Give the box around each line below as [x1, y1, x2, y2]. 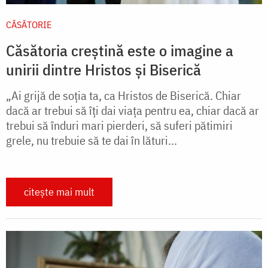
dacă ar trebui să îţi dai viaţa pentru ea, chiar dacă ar [6, 102, 259, 119]
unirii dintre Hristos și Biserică [6, 59, 201, 80]
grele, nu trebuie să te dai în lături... [6, 132, 177, 149]
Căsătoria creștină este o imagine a [6, 40, 233, 61]
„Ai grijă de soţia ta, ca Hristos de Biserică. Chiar [6, 87, 241, 104]
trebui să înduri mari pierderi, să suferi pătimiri [6, 117, 233, 134]
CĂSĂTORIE [6, 19, 51, 31]
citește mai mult [24, 185, 95, 199]
